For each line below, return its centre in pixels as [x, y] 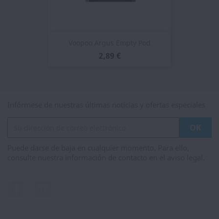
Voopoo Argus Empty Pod [109, 43]
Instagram [70, 186]
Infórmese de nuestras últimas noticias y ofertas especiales [106, 105]
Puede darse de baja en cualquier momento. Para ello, [98, 148]
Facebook [42, 186]
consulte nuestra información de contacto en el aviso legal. [106, 157]
